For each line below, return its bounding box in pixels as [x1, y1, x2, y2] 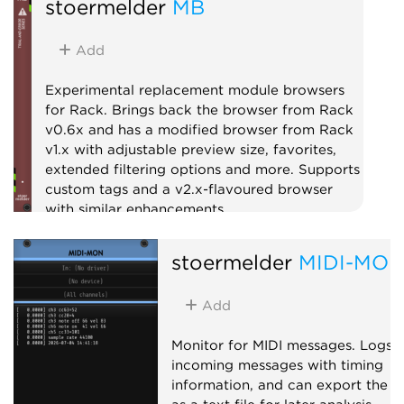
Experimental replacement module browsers [44, 81, 344, 98]
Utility [51, 234, 92, 252]
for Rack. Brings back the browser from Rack [44, 101, 353, 118]
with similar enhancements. [44, 200, 227, 217]
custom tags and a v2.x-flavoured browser [44, 180, 333, 197]
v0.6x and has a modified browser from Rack [44, 121, 353, 138]
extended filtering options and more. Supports [44, 161, 360, 178]
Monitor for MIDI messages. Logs [170, 336, 392, 353]
